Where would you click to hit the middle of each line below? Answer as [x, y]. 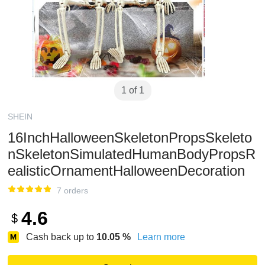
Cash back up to [61, 237]
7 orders [72, 190]
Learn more [161, 237]
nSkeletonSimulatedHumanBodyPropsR [132, 154]
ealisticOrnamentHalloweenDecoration [126, 171]
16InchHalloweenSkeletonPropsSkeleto [130, 138]
